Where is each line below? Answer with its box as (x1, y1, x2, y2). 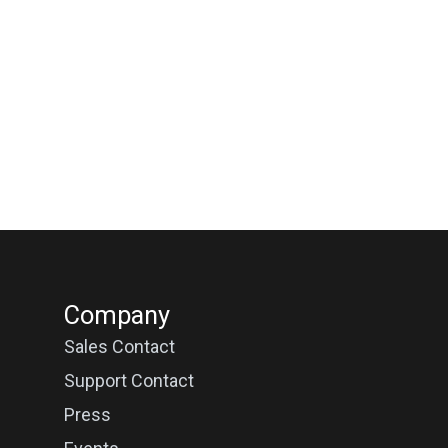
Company (63, 299, 170, 330)
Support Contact (63, 369, 194, 391)
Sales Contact (63, 335, 175, 357)
